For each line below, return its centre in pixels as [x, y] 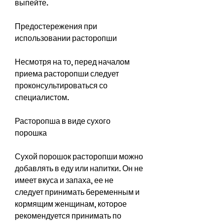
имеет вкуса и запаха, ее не [64, 180]
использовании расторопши [66, 38]
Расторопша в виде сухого [63, 121]
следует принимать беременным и [77, 192]
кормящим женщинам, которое [71, 204]
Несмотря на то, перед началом [72, 62]
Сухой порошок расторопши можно [79, 156]
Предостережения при [56, 26]
